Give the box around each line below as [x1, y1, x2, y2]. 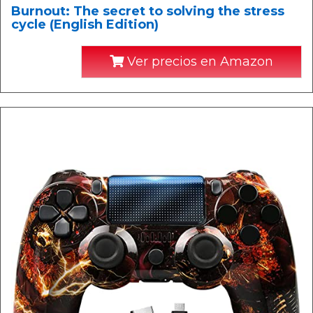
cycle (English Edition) [11, 17, 159, 32]
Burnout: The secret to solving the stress [11, 3, 284, 19]
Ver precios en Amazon [124, 54, 273, 69]
